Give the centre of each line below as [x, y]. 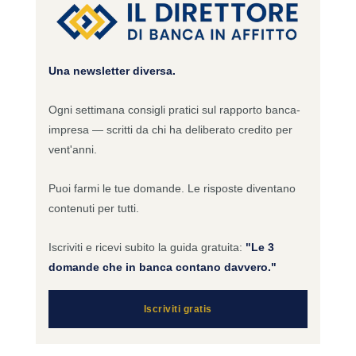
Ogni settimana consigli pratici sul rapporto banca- [174, 110]
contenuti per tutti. [93, 209]
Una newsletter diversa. [112, 71]
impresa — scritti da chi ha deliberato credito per [170, 130]
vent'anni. [72, 150]
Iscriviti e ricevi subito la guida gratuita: [147, 248]
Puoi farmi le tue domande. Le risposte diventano [172, 189]
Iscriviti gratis [178, 310]
